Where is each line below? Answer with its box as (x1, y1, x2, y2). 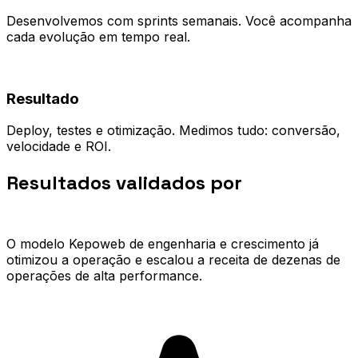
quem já (247, 170, 322, 196)
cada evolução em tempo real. (6, 29, 190, 45)
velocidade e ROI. (6, 138, 111, 155)
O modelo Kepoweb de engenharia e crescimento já (6, 236, 319, 253)
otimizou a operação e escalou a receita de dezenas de (6, 252, 340, 268)
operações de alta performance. (6, 268, 202, 284)
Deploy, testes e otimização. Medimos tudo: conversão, (6, 122, 340, 139)
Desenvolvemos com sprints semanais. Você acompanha (6, 13, 352, 29)
